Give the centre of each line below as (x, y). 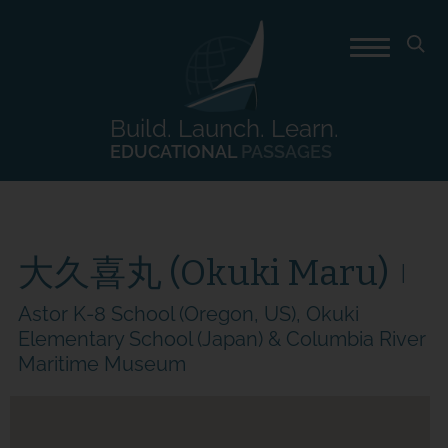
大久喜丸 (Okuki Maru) (203, 273)
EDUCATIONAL (175, 152)
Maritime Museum (101, 363)
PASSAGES (286, 152)
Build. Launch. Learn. (224, 129)
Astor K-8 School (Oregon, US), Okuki (188, 314)
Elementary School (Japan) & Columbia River (221, 338)
